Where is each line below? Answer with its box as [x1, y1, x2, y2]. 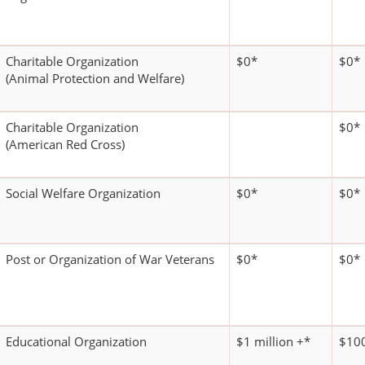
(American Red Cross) [6, 136, 125, 153]
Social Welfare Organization [6, 185, 161, 202]
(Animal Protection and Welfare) [6, 70, 184, 87]
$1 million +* [236, 333, 310, 350]
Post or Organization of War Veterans [6, 251, 214, 268]
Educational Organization [6, 333, 147, 350]
